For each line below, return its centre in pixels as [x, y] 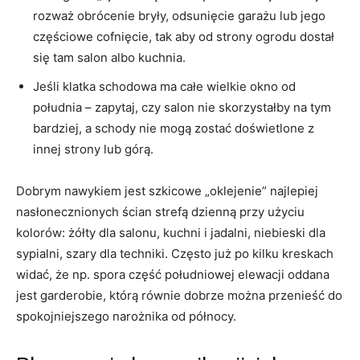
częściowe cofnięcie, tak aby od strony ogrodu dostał [184, 36]
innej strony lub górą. [93, 149]
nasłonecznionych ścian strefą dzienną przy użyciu [160, 211]
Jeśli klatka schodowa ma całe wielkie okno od [164, 86]
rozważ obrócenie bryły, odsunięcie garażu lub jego [179, 15]
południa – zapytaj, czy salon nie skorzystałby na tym [182, 107]
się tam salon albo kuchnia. [109, 57]
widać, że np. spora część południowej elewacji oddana [173, 274]
